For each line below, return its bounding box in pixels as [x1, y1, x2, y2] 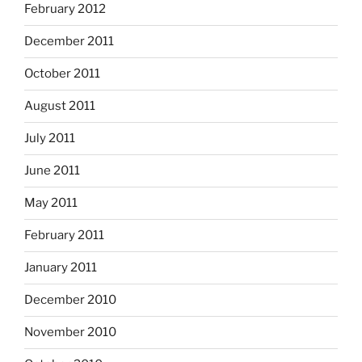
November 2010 [24, 325, 116, 340]
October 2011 [24, 66, 100, 82]
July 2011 [24, 131, 75, 146]
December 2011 [24, 34, 114, 49]
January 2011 [24, 260, 97, 276]
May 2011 [24, 196, 78, 211]
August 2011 [24, 99, 95, 114]
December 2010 [24, 293, 116, 308]
